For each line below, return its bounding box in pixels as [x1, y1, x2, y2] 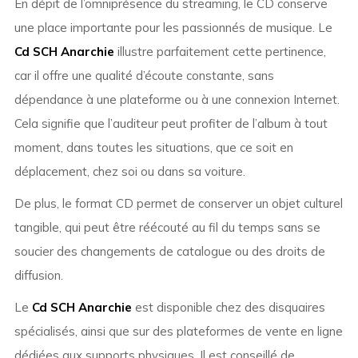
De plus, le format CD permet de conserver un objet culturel [14, 196, 343, 212]
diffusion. [14, 268, 63, 284]
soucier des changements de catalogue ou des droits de [14, 244, 325, 260]
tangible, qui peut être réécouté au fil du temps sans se [14, 220, 320, 236]
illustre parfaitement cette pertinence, [113, 44, 326, 60]
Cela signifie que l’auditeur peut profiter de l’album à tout [14, 116, 328, 132]
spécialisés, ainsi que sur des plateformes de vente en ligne [14, 324, 343, 340]
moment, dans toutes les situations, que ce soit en [14, 140, 293, 156]
